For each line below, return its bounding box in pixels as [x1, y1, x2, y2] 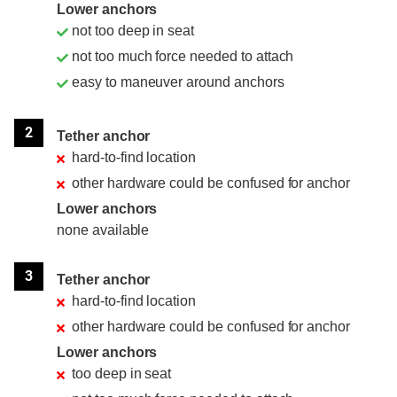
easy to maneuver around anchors [72, 74, 284, 90]
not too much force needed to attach [72, 49, 294, 65]
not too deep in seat [72, 23, 195, 39]
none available [57, 222, 150, 238]
